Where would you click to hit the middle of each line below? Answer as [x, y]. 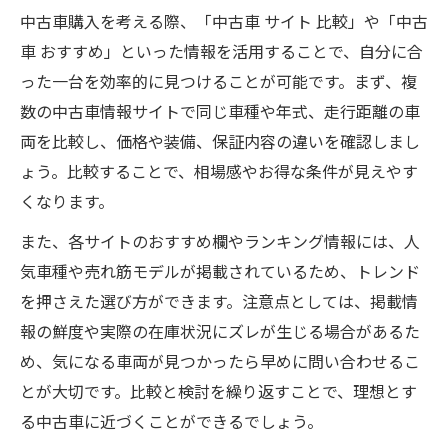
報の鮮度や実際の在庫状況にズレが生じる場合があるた [220, 331]
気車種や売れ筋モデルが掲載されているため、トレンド [220, 271]
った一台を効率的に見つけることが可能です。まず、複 [218, 81]
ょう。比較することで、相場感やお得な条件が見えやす [219, 171]
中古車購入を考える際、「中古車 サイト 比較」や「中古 [224, 21]
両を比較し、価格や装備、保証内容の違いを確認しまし [220, 141]
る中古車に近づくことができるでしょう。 [171, 421]
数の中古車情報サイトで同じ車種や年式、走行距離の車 [220, 111]
